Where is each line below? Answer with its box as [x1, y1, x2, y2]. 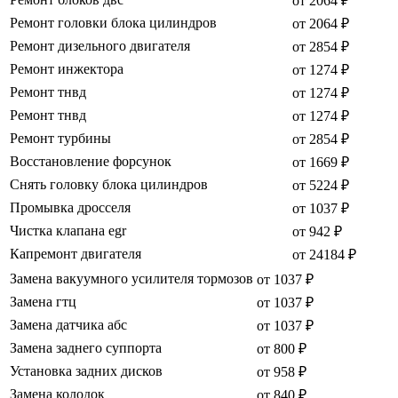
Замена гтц [10, 294, 76, 310]
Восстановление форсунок [10, 154, 171, 170]
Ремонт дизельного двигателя [10, 38, 190, 54]
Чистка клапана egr [10, 223, 126, 239]
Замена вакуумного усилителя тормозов [10, 271, 253, 287]
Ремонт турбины [10, 131, 111, 147]
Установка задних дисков [10, 363, 163, 379]
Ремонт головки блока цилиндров [10, 15, 217, 31]
